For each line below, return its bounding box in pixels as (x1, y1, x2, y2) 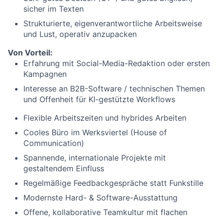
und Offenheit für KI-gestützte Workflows (23, 94, 175, 105)
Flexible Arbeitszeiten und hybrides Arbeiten (23, 113, 186, 123)
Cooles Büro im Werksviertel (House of (23, 127, 167, 138)
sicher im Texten (23, 4, 84, 14)
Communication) (23, 138, 84, 148)
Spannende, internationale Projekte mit (23, 153, 166, 163)
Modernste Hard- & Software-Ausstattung (23, 193, 178, 203)
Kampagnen (23, 69, 67, 79)
